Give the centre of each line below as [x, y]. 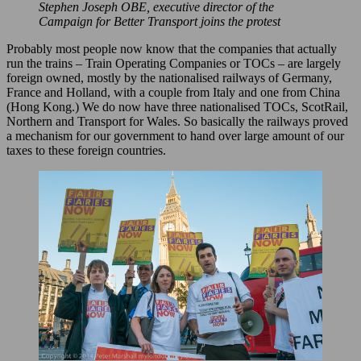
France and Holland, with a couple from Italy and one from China [173, 92]
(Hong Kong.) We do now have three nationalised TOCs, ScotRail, [177, 106]
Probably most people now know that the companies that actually [172, 48]
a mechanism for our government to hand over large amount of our [175, 135]
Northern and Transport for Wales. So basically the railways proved [177, 121]
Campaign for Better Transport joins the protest [160, 21]
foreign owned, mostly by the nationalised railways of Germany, [169, 77]
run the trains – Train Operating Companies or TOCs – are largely [174, 63]
